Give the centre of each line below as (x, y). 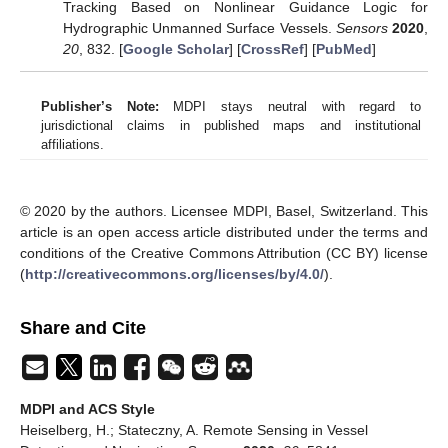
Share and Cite (83, 327)
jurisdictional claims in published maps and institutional (231, 125)
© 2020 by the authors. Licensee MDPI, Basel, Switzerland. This (224, 210)
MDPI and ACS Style (87, 408)
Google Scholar (175, 49)
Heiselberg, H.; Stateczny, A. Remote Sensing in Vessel (194, 429)
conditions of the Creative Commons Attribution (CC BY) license (224, 252)
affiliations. (72, 144)
